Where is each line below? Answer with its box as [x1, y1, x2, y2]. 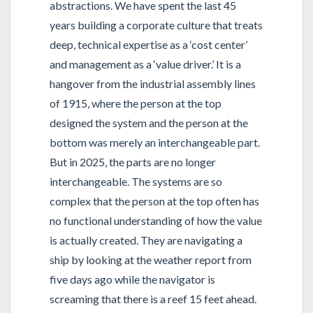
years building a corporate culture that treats [49, 18, 263, 32]
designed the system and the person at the [49, 116, 248, 130]
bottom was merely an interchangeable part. [49, 136, 260, 150]
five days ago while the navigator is [49, 272, 215, 286]
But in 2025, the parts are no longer [49, 155, 216, 169]
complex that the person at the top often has [49, 194, 259, 208]
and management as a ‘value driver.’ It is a [49, 57, 241, 71]
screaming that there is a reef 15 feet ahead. [49, 292, 256, 306]
